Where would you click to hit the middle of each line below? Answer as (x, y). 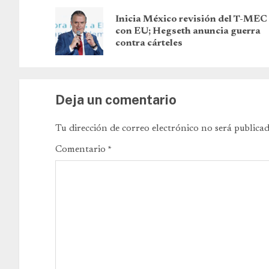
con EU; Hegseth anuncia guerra (188, 32)
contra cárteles (149, 44)
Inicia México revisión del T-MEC (191, 20)
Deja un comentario (116, 100)
